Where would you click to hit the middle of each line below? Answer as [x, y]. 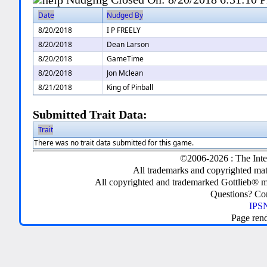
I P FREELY [124, 30]
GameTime [125, 59]
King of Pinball [130, 88]
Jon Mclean [125, 73]
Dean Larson [128, 45]
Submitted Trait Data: [90, 115]
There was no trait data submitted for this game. [114, 143]
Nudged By [125, 15]
